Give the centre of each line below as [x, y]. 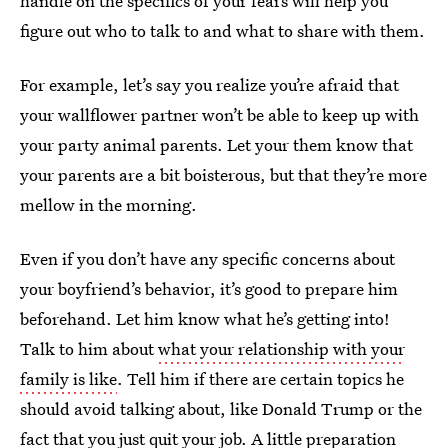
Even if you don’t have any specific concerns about [207, 259]
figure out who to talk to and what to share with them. [222, 31]
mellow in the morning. [108, 205]
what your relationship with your [281, 349]
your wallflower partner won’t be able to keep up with [219, 115]
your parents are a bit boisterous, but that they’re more [223, 175]
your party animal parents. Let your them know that [216, 145]
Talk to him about [89, 349]
